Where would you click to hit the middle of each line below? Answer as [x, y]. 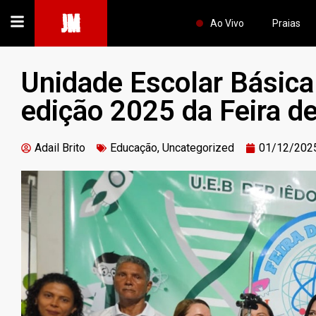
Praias [286, 23]
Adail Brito [60, 148]
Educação [134, 148]
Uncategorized [198, 148]
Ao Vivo [227, 23]
